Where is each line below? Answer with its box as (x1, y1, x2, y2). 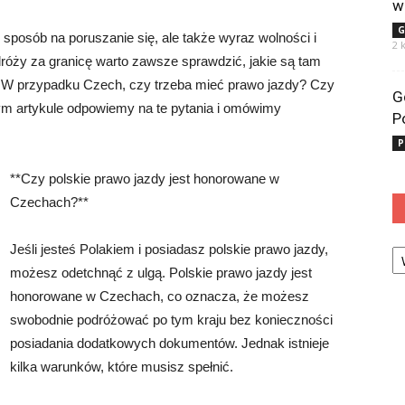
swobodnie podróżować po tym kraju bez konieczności (10, 312, 333, 327)
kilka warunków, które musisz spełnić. (10, 359, 233, 374)
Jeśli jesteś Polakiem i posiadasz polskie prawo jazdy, (10, 241, 328, 257)
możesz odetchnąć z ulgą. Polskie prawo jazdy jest (10, 265, 312, 280)
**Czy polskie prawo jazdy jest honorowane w (10, 171, 279, 186)
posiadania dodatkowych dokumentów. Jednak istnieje (10, 335, 329, 351)
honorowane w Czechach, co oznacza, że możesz (10, 288, 309, 304)
